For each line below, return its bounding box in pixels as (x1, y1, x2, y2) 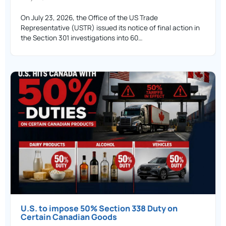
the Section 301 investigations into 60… (21, 33, 143, 42)
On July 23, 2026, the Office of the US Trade (21, 13, 158, 22)
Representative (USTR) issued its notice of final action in (21, 23, 200, 32)
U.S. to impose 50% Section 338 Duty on (21, 203, 178, 214)
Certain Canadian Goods (21, 211, 117, 223)
